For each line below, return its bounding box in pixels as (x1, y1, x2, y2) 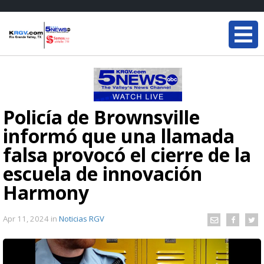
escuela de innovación (3, 161, 202, 186)
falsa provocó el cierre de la (3, 142, 251, 167)
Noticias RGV (59, 213, 104, 224)
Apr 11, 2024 (3, 213, 51, 224)
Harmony (3, 180, 89, 205)
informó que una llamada (3, 123, 235, 148)
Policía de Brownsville (3, 104, 200, 130)
